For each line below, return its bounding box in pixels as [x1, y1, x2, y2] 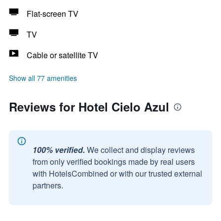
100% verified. [33, 144, 85, 155]
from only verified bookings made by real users [33, 156, 195, 167]
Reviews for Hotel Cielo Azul [9, 98, 169, 115]
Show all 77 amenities [9, 73, 77, 83]
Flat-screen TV [27, 8, 78, 19]
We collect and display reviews [87, 144, 195, 155]
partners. [33, 180, 63, 191]
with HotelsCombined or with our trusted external [33, 168, 202, 179]
